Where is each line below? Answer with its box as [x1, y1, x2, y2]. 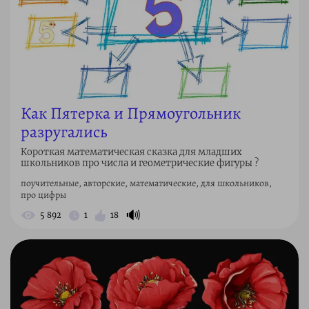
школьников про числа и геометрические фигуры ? [21, 157, 259, 170]
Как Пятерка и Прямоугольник [21, 102, 241, 125]
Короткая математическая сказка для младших [21, 146, 242, 159]
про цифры [21, 188, 66, 202]
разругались [21, 121, 107, 143]
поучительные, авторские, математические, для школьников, [21, 177, 272, 190]
